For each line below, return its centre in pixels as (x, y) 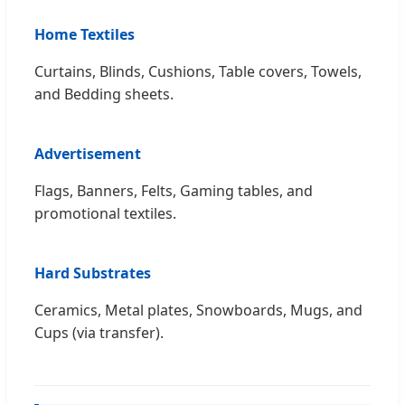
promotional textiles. (105, 213)
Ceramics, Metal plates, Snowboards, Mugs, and (198, 310)
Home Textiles (85, 34)
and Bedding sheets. (104, 94)
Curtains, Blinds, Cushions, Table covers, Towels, (198, 71)
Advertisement (88, 153)
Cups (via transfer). (99, 332)
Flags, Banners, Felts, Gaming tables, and (174, 190)
